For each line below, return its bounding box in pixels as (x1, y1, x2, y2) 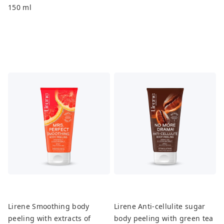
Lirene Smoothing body (8, 201, 89, 211)
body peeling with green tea (113, 213, 213, 223)
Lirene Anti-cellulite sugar (113, 201, 205, 211)
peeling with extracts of (8, 213, 91, 223)
